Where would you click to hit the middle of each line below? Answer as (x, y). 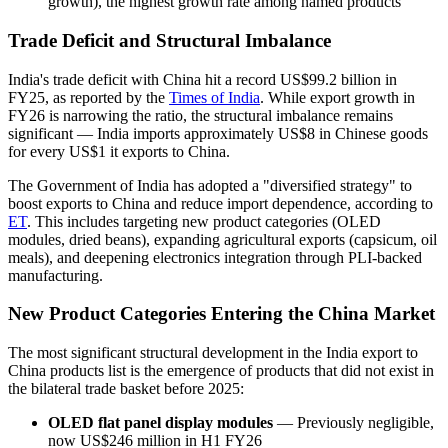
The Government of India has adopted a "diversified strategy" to (210, 185)
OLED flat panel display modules (160, 423)
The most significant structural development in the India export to (213, 353)
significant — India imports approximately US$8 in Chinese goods (218, 133)
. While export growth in (337, 97)
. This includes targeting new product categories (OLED (204, 221)
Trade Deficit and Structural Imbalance (169, 41)
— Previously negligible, (353, 423)
